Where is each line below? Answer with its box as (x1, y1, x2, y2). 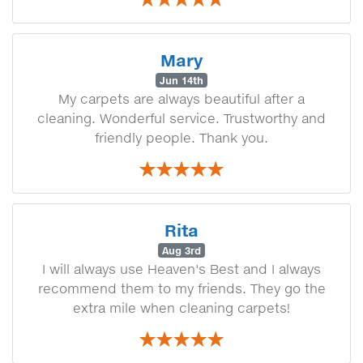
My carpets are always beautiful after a (58, 91, 305, 107)
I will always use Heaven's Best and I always (42, 261, 321, 277)
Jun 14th (160, 74, 203, 87)
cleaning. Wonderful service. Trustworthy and (37, 110, 326, 126)
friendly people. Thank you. (95, 130, 268, 146)
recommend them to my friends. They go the (37, 280, 326, 297)
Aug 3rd (162, 244, 201, 257)
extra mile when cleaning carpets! (73, 300, 290, 316)
